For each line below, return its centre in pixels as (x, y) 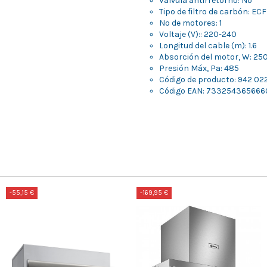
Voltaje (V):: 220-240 (198, 35)
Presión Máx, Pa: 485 (199, 69)
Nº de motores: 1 (190, 23)
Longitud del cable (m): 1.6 (208, 46)
